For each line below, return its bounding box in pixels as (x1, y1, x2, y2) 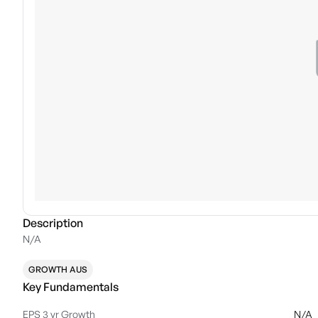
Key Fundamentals (23, 280, 119, 294)
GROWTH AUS (28, 264, 87, 275)
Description (23, 216, 83, 230)
